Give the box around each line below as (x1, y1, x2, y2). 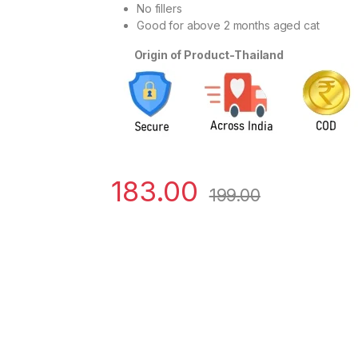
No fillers (137, 2, 182, 16)
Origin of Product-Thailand (111, 48, 284, 62)
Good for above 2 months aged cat (137, 18, 320, 33)
